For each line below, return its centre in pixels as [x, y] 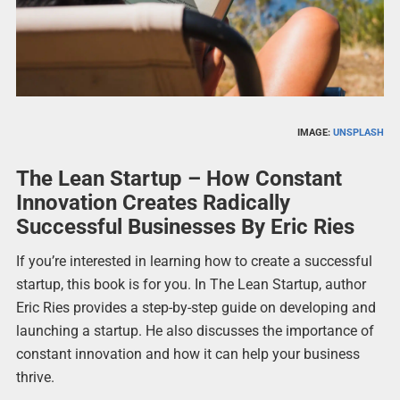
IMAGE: [316, 133]
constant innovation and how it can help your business [187, 354]
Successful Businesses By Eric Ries [185, 227]
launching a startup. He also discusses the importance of [195, 331]
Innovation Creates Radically [153, 203]
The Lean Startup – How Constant [179, 179]
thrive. [35, 378]
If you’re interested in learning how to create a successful [194, 262]
